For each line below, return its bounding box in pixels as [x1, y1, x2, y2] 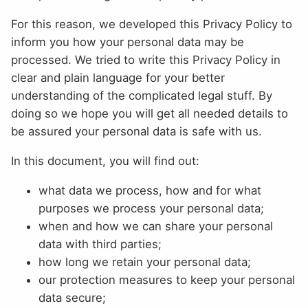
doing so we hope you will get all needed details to [11, 106, 288, 120]
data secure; [38, 290, 106, 305]
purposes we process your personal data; [38, 201, 264, 215]
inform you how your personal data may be [11, 34, 244, 49]
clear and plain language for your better [11, 70, 225, 85]
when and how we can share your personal [38, 219, 273, 233]
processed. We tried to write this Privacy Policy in [11, 52, 280, 67]
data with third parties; [38, 236, 162, 251]
